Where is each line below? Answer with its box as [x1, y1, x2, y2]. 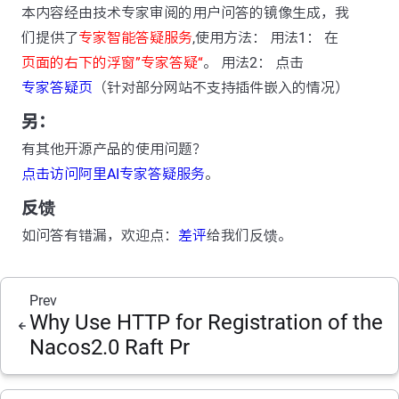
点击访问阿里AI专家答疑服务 [21, 166, 205, 183]
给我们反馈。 [207, 227, 292, 244]
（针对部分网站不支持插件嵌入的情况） [93, 79, 349, 96]
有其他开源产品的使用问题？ [21, 141, 207, 158]
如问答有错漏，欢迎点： [21, 227, 178, 244]
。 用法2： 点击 [203, 54, 304, 71]
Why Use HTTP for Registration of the [29, 310, 383, 335]
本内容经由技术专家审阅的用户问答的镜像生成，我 [21, 4, 349, 21]
